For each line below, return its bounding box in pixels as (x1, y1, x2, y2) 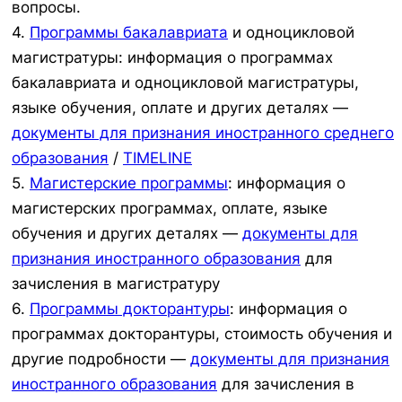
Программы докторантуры (30, 300, 230, 319)
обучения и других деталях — (12, 224, 242, 243)
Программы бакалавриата (30, 23, 228, 42)
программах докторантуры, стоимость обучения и (12, 325, 392, 344)
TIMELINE (123, 149, 192, 168)
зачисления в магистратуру (12, 275, 220, 293)
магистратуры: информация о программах (12, 48, 333, 67)
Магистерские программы (30, 174, 228, 193)
